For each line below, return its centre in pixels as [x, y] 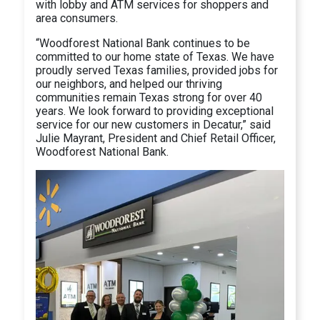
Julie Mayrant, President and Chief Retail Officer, [156, 138]
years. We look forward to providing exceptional [155, 111]
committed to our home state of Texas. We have [155, 56]
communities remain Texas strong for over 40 [149, 97]
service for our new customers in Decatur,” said [154, 124]
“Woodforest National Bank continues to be [143, 43]
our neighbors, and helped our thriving [129, 84]
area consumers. [77, 18]
